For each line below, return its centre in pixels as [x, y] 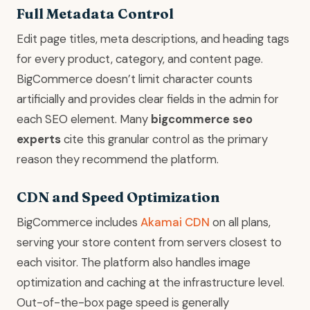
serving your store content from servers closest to [149, 243]
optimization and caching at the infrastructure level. [151, 283]
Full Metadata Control [95, 14]
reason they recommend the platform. [118, 159]
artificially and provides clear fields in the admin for [148, 99]
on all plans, [240, 222]
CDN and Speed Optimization [118, 197]
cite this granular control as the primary [164, 139]
